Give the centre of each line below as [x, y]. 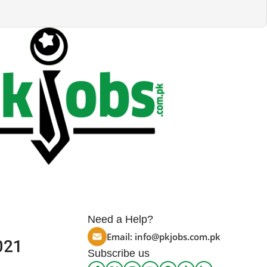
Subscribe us [119, 254]
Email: [121, 237]
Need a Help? [120, 220]
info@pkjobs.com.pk [178, 237]
